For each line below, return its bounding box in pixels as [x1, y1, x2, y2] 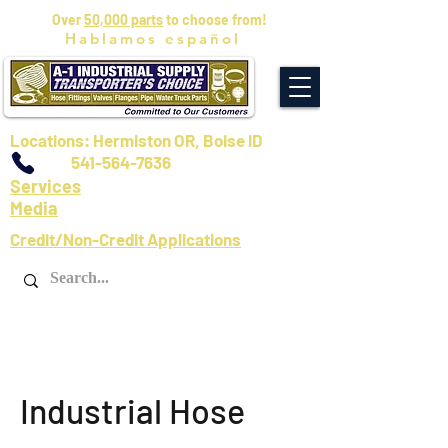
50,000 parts [84, 11, 163, 28]
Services [10, 175, 81, 197]
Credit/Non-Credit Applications [10, 229, 241, 249]
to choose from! [163, 11, 267, 28]
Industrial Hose [20, 390, 245, 431]
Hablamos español [65, 29, 241, 48]
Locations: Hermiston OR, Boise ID [10, 130, 263, 150]
